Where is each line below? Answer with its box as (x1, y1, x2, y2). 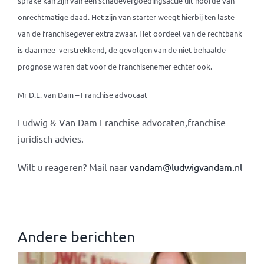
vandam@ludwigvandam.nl (129, 161, 242, 173)
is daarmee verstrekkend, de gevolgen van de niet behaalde (17, 45, 226, 55)
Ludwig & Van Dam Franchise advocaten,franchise (17, 116, 226, 128)
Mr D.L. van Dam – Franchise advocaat (17, 90, 147, 100)
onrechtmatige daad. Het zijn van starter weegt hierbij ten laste (17, 12, 235, 22)
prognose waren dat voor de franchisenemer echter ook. (17, 61, 212, 71)
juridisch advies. (17, 133, 84, 144)
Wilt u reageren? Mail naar (17, 161, 130, 173)
